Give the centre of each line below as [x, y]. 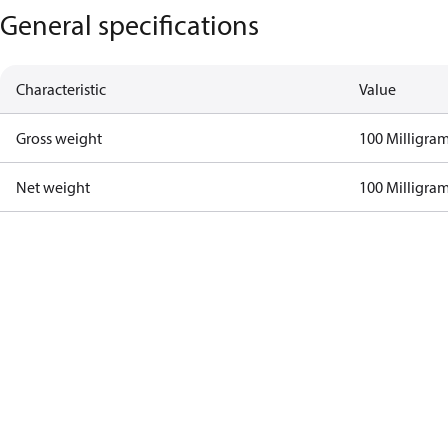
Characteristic [61, 89]
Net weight [53, 187]
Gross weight [59, 138]
